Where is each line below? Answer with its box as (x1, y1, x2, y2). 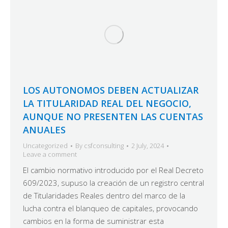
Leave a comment (23, 150, 77, 159)
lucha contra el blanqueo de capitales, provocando (23, 203, 198, 214)
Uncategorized (23, 141, 68, 151)
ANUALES (23, 124, 66, 136)
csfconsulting (84, 141, 124, 151)
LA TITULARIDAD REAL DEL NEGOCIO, (23, 97, 191, 110)
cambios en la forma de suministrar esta (23, 216, 164, 226)
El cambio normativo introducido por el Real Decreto (23, 165, 204, 176)
